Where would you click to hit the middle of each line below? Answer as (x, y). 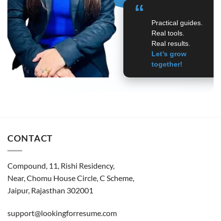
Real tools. (168, 33)
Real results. (171, 44)
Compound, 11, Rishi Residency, (61, 165)
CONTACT (30, 138)
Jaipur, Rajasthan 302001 (50, 190)
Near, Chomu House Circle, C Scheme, (71, 178)
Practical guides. (177, 23)
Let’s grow (169, 54)
